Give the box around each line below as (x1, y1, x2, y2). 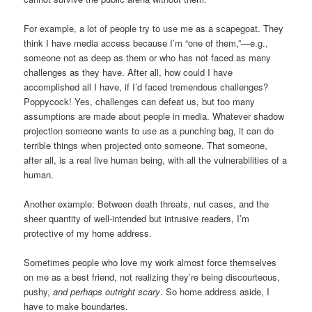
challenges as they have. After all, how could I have (24, 65, 233, 79)
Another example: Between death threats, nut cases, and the (24, 196, 270, 210)
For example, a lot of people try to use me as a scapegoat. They (24, 21, 284, 35)
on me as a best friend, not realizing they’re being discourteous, (24, 270, 281, 284)
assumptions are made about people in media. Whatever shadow (24, 109, 285, 123)
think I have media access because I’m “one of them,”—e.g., (24, 36, 269, 49)
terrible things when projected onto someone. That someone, (24, 138, 268, 152)
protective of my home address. (24, 226, 153, 240)
